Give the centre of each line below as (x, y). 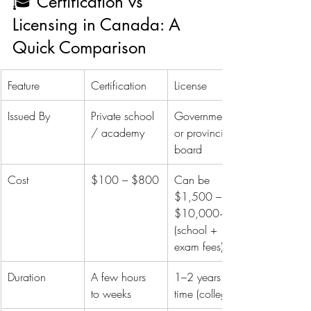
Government (204, 116)
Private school (124, 116)
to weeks (111, 293)
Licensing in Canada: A (99, 24)
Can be (194, 179)
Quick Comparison (79, 47)
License (191, 85)
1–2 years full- (207, 277)
